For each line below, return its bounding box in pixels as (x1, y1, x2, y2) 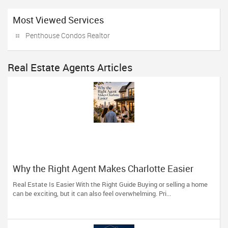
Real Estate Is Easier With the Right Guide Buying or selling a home (13, 180, 208, 189)
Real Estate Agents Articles (8, 61, 132, 74)
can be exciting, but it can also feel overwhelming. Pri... (13, 189, 171, 198)
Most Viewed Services (13, 14, 104, 26)
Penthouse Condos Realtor (25, 31, 110, 40)
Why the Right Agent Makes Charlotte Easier (13, 162, 193, 175)
